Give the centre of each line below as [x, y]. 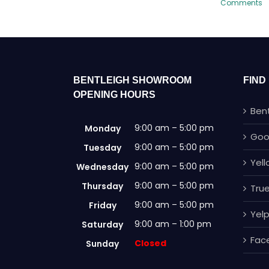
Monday [102, 128]
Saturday [102, 224]
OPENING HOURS [114, 94]
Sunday [102, 243]
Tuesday [102, 147]
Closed [150, 243]
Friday [102, 205]
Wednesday [102, 167]
